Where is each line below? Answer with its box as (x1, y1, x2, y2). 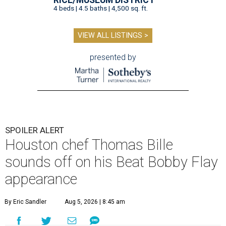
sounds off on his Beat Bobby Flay (5, 153, 218, 171)
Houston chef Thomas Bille (5, 136, 173, 153)
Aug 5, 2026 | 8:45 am (65, 198, 125, 205)
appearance (5, 170, 77, 188)
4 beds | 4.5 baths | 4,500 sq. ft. (53, 4, 148, 12)
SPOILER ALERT (5, 125, 64, 135)
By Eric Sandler (5, 198, 46, 205)
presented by (90, 52, 136, 62)
